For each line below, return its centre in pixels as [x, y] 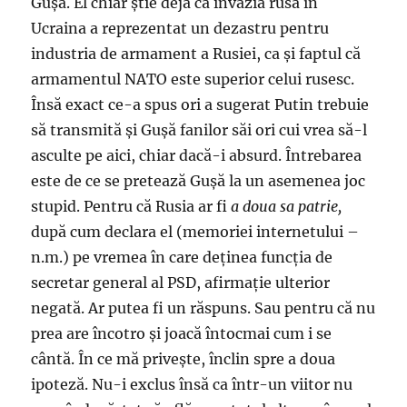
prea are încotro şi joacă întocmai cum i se [182, 333]
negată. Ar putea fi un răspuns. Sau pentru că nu [203, 308]
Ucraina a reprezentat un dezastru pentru [180, 28]
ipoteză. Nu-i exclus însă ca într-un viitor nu [192, 384]
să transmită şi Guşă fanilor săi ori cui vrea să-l [199, 130]
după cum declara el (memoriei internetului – [195, 232]
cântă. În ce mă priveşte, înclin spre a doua [184, 359]
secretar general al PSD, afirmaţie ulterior [181, 283]
